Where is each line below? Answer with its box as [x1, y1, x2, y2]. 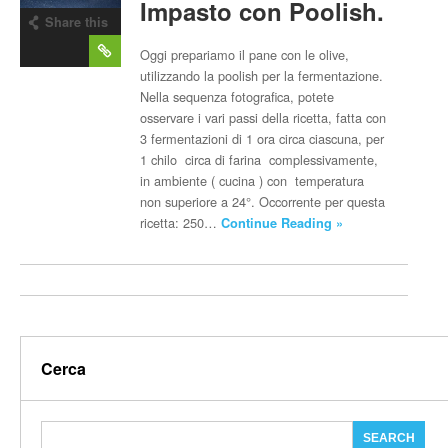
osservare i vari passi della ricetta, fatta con [140, 108, 387, 127]
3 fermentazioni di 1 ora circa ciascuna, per [140, 129, 385, 148]
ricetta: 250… [140, 213, 222, 232]
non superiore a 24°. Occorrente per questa [140, 192, 386, 211]
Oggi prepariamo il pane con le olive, [140, 45, 350, 64]
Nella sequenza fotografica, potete [140, 87, 335, 106]
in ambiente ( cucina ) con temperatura [140, 171, 369, 190]
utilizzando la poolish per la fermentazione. [140, 66, 384, 85]
